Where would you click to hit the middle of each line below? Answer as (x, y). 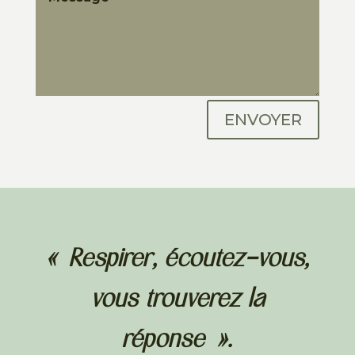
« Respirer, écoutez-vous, (177, 260)
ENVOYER (263, 120)
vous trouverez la (177, 301)
